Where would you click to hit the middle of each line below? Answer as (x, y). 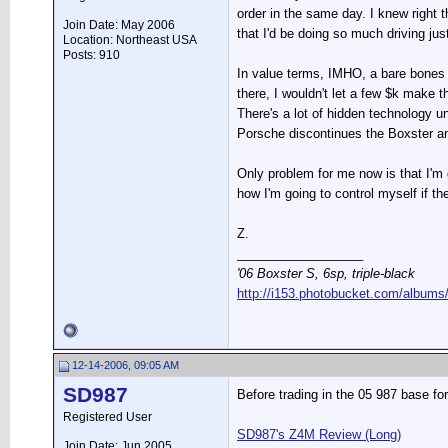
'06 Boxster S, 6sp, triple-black (326, 273)
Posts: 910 (91, 55)
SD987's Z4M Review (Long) (319, 434)
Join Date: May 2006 (119, 25)
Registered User (107, 417)
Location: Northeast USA (130, 40)
